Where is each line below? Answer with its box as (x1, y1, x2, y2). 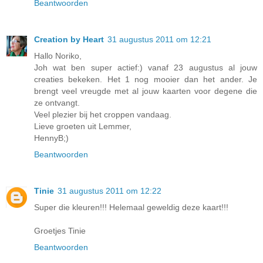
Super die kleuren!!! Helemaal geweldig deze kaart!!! (34, 203, 228, 213)
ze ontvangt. (34, 98, 80, 108)
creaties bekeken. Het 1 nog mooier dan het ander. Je (34, 75, 257, 85)
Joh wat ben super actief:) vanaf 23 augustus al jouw (34, 63, 257, 73)
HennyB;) (34, 133, 69, 143)
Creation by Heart (34, 35, 104, 45)
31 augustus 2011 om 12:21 (107, 35, 211, 45)
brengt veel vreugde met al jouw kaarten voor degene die (34, 86, 257, 96)
